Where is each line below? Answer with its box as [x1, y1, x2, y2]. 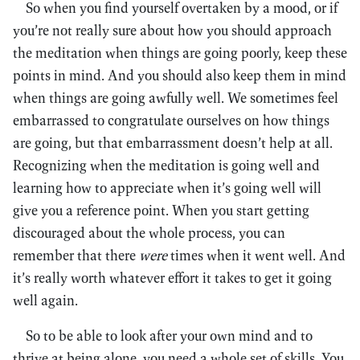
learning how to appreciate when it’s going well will [13, 178, 321, 197]
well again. [13, 291, 78, 309]
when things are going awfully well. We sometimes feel [13, 88, 338, 107]
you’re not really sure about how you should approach [13, 21, 332, 39]
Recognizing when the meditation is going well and [13, 156, 320, 174]
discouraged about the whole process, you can [13, 223, 285, 242]
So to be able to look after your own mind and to [26, 326, 313, 345]
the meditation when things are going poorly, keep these [13, 43, 347, 62]
